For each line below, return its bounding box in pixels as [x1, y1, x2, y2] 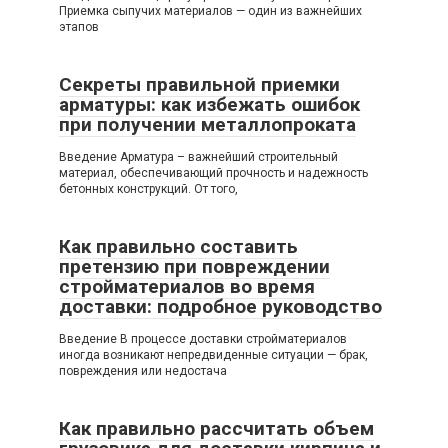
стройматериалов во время [59, 275, 315, 299]
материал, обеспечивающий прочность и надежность [59, 166, 368, 181]
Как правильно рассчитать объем [59, 417, 374, 441]
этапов [59, 20, 99, 35]
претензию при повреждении [59, 255, 330, 279]
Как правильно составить [59, 235, 298, 259]
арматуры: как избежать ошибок [59, 93, 360, 117]
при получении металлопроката [59, 113, 356, 137]
